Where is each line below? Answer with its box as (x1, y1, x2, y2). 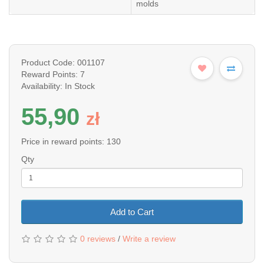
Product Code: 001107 (21, 57, 105, 67)
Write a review (123, 233, 176, 243)
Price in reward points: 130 (21, 136, 121, 146)
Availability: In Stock (21, 81, 95, 91)
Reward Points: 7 (21, 69, 85, 79)
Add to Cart (110, 206, 154, 217)
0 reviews (80, 233, 115, 243)
